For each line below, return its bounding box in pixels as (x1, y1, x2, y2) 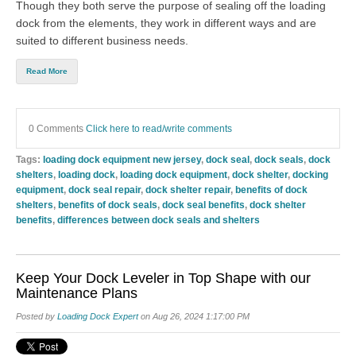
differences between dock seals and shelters (57, 214, 260, 225)
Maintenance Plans (16, 284, 137, 301)
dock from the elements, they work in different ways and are (16, 16, 316, 29)
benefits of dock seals (58, 199, 157, 210)
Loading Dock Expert (57, 311, 138, 321)
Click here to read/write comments (86, 122, 232, 133)
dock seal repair (68, 184, 141, 195)
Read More (26, 66, 68, 75)
